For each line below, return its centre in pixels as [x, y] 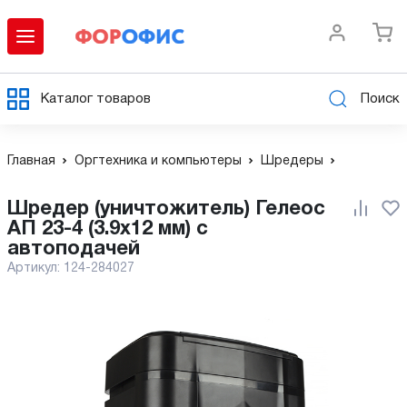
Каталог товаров [96, 99]
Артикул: [35, 268]
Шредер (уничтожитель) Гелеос [18, 209]
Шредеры [292, 161]
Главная [31, 161]
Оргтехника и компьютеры [158, 161]
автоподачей [74, 249]
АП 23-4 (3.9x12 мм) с [108, 229]
